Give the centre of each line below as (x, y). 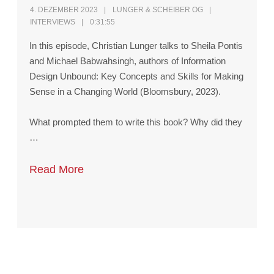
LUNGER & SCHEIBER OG (158, 9)
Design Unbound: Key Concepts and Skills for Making (137, 76)
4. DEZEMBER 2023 (64, 9)
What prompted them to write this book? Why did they (136, 122)
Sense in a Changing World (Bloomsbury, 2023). (125, 91)
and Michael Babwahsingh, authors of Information (128, 61)
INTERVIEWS (53, 22)
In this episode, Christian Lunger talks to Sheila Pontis (136, 45)
